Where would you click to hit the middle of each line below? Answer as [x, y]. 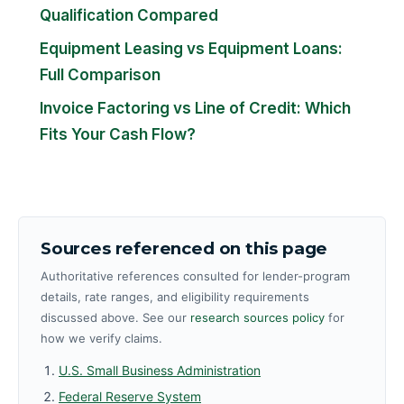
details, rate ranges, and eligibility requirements [175, 296]
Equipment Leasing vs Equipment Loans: [191, 48]
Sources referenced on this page [184, 248]
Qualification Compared [129, 15]
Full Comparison [100, 74]
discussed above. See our [115, 317]
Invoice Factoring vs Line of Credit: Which [195, 108]
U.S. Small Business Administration [160, 370]
